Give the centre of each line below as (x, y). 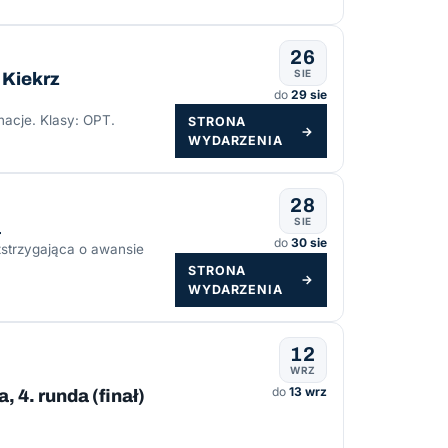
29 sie (309, 95)
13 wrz (308, 391)
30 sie (309, 243)
